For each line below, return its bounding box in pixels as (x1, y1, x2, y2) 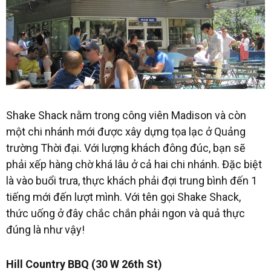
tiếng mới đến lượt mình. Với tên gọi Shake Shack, (6, 191, 241, 204)
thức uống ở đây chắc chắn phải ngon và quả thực (6, 207, 245, 220)
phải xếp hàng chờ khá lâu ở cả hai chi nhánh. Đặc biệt (6, 158, 262, 171)
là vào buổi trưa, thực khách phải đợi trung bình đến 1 (6, 174, 257, 188)
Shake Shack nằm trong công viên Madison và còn (6, 109, 246, 122)
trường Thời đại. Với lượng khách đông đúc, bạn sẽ (6, 142, 246, 155)
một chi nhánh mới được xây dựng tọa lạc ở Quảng (6, 125, 246, 139)
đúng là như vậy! (6, 223, 85, 237)
